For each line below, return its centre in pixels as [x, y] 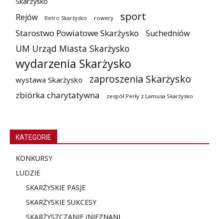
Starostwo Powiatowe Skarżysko [77, 33]
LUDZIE [28, 173]
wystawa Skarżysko [49, 80]
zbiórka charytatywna [58, 95]
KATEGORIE [33, 137]
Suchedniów [168, 33]
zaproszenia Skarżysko [140, 79]
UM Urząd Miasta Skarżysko [73, 48]
